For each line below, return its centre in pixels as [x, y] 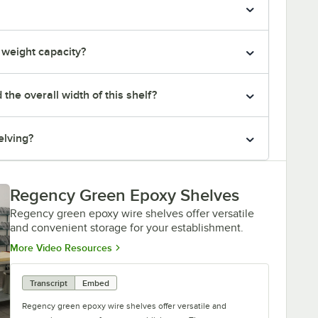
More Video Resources [61, 247]
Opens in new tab [151, 247]
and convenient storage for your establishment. [127, 227]
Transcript [49, 283]
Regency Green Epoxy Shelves [125, 195]
